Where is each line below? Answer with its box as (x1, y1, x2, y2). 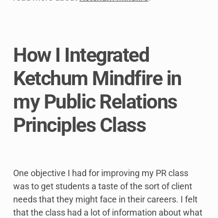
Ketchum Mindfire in (13, 67, 182, 91)
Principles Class (13, 113, 145, 137)
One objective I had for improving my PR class (13, 168, 188, 179)
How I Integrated (13, 43, 149, 67)
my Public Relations (13, 90, 177, 114)
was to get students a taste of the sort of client (13, 181, 192, 192)
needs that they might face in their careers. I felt (13, 194, 198, 205)
